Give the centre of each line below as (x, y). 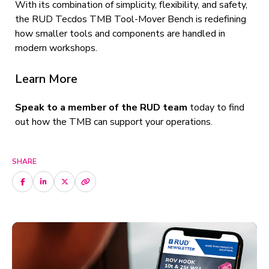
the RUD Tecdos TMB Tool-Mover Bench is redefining (131, 19)
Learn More (46, 79)
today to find (217, 107)
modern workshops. (56, 48)
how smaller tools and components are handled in (120, 34)
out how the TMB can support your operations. (114, 122)
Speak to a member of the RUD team (102, 107)
